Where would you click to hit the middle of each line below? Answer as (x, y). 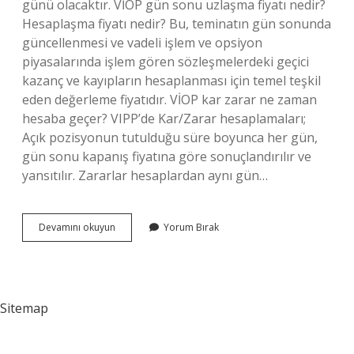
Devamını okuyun (77, 227)
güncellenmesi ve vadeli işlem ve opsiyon (142, 43)
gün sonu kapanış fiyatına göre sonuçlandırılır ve (167, 156)
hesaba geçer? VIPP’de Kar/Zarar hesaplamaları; (164, 119)
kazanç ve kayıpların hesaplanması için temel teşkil (171, 81)
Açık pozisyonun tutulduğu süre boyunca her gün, (170, 137)
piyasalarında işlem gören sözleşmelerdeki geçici (166, 62)
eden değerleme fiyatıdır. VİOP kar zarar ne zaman (169, 100)
